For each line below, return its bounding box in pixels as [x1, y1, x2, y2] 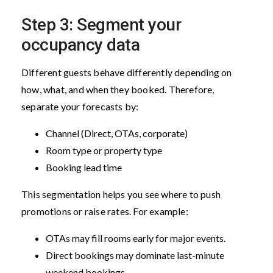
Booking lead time [46, 161, 124, 173]
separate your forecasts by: [21, 100, 141, 112]
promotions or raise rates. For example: [21, 205, 190, 217]
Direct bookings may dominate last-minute [46, 249, 224, 261]
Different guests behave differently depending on [21, 66, 232, 78]
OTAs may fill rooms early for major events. [46, 232, 227, 244]
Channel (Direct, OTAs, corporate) [46, 127, 190, 139]
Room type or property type [46, 144, 164, 156]
